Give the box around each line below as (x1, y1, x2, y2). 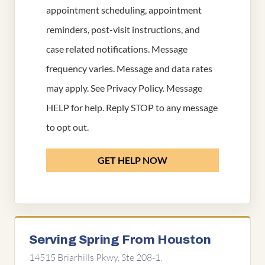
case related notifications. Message (46, 43, 188, 54)
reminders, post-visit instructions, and (46, 24, 200, 35)
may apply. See (46, 82, 106, 93)
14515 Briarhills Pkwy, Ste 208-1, (29, 251, 162, 264)
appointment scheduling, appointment (46, 4, 202, 15)
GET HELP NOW (98, 154, 167, 166)
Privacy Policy (106, 82, 163, 93)
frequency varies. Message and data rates (46, 63, 212, 74)
